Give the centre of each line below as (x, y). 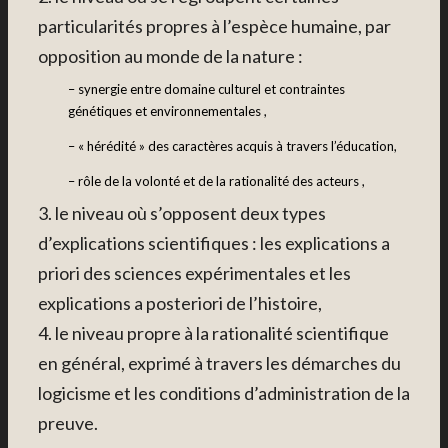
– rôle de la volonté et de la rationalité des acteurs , (216, 180)
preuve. (68, 423)
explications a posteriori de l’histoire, (180, 303)
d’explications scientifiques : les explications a (214, 243)
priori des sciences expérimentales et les (194, 273)
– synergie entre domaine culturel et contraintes (206, 88)
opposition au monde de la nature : (170, 56)
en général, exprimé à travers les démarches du (219, 363)
